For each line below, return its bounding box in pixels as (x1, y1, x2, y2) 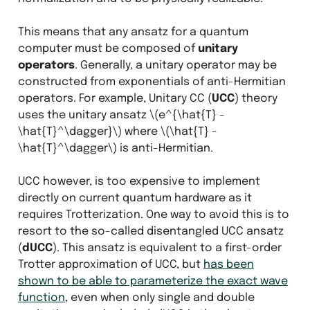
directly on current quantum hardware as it (17, 192, 252, 204)
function (17, 291, 65, 304)
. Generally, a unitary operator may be (74, 59, 277, 71)
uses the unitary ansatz (17, 109, 149, 121)
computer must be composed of (17, 42, 198, 55)
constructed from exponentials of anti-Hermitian (17, 75, 286, 88)
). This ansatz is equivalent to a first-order (52, 241, 282, 254)
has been (203, 258, 254, 271)
